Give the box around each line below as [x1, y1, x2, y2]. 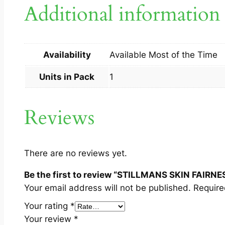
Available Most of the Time [109, 49, 217, 60]
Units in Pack [39, 71, 94, 82]
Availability [43, 49, 91, 60]
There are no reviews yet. [24, 148, 127, 158]
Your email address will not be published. [24, 182, 191, 193]
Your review [24, 213, 74, 224]
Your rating [24, 200, 70, 211]
